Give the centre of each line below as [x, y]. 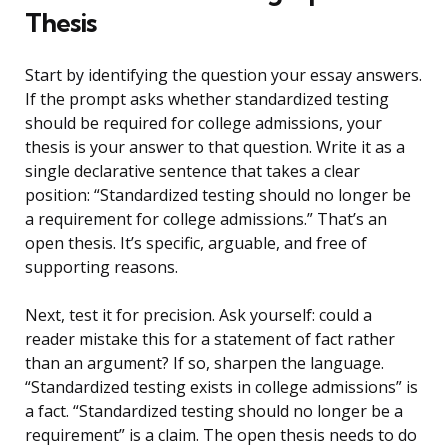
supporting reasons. [101, 267]
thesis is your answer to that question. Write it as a [215, 147]
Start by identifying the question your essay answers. [223, 75]
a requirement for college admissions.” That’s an [206, 219]
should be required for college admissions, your [203, 123]
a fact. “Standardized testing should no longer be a [214, 411]
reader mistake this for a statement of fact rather [210, 339]
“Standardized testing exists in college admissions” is [221, 387]
